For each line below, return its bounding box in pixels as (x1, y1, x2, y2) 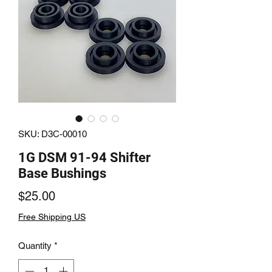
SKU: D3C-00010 (18, 129, 87, 139)
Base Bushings (18, 166, 106, 181)
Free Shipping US (18, 212, 86, 222)
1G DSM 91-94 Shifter (18, 150, 151, 165)
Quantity (18, 240, 52, 251)
